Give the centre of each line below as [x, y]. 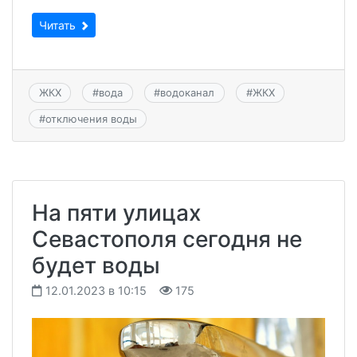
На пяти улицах [116, 212]
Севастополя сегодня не [167, 239]
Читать [59, 25]
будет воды [96, 265]
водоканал [188, 93]
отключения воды [91, 118]
